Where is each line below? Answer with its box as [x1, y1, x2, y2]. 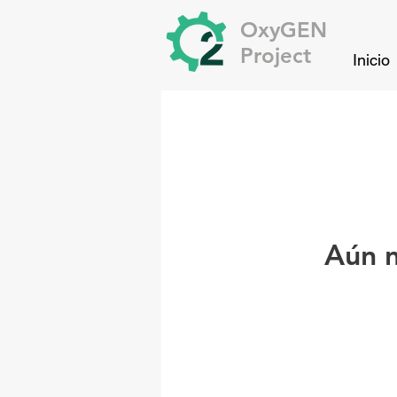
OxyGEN [240, 17, 327, 43]
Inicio [352, 51, 390, 69]
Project [240, 43, 311, 68]
